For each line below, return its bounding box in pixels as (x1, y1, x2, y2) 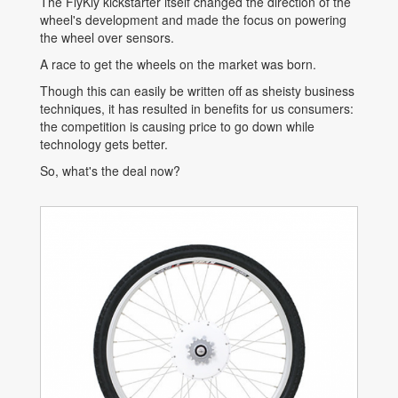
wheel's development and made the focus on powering (40, 10, 346, 28)
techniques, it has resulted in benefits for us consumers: (40, 99, 354, 117)
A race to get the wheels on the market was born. (40, 54, 320, 73)
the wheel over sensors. (40, 28, 178, 46)
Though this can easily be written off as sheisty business (40, 81, 354, 99)
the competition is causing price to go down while (40, 116, 314, 135)
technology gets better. (40, 134, 171, 153)
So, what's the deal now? (40, 161, 180, 179)
